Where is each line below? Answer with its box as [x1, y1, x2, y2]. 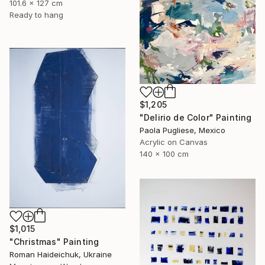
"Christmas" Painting [9, 237, 99, 247]
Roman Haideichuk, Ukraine [9, 250, 112, 260]
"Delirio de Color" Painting [140, 112, 252, 122]
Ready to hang [9, 10, 63, 20]
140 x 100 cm [140, 148, 189, 159]
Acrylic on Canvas [140, 137, 208, 147]
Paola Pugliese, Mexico [140, 125, 225, 135]
